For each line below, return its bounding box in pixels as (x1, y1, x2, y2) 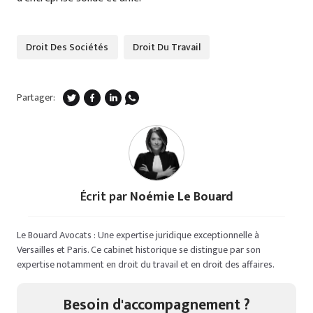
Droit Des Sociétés (26, 38, 109, 55)
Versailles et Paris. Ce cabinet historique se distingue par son (17, 241, 261, 258)
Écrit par (80, 186, 130, 208)
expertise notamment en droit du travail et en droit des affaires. (17, 256, 275, 272)
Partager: (17, 89, 55, 106)
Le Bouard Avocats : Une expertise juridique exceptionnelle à (17, 226, 259, 243)
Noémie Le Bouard (129, 186, 233, 208)
